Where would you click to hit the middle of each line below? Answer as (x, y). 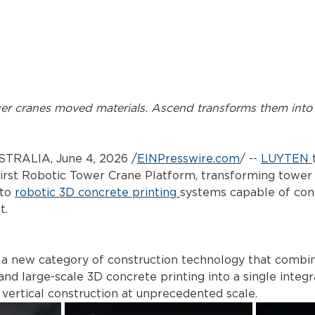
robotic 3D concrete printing (96, 193)
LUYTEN (285, 159)
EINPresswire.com (188, 159)
